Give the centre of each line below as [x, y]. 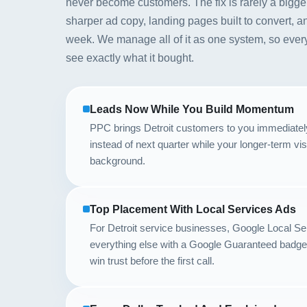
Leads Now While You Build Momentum [192, 109]
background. [118, 161]
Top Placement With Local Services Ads [193, 209]
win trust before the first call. [152, 261]
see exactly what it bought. [130, 58]
